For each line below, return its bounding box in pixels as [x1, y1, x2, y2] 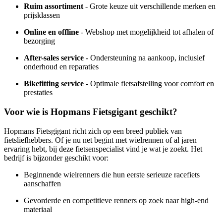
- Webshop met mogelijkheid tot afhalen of [79, 28, 214, 37]
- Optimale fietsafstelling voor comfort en [84, 79, 214, 88]
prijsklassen [24, 11, 60, 20]
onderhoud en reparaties [24, 62, 99, 71]
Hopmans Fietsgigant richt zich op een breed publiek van [4, 126, 182, 135]
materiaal [24, 205, 52, 214]
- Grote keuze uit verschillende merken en [83, 2, 216, 11]
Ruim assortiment [24, 2, 83, 11]
